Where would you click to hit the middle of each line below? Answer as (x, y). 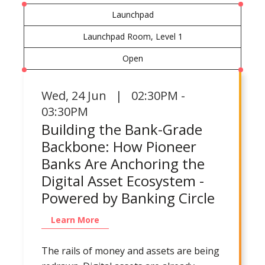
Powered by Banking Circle (128, 198)
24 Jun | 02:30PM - (128, 95)
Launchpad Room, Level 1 (132, 36)
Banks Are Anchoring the (123, 163)
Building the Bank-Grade (122, 129)
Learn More (75, 219)
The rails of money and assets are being (130, 251)
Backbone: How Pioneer (119, 146)
